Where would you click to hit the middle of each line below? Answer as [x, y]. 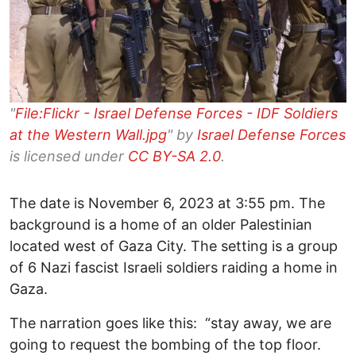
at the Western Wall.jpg [88, 135]
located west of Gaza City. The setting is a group [174, 246]
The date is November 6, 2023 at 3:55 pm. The [167, 203]
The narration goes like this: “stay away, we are [170, 323]
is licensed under [69, 157]
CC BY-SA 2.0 [174, 157]
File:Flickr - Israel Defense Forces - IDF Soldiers [176, 114]
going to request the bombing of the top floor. [167, 345]
